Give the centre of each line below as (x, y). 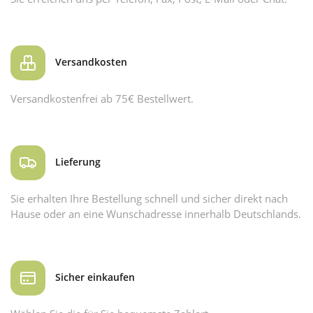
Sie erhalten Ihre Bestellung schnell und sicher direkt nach (149, 198)
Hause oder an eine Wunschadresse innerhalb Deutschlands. (156, 213)
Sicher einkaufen (94, 277)
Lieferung (77, 161)
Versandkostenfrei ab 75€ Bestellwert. (102, 98)
